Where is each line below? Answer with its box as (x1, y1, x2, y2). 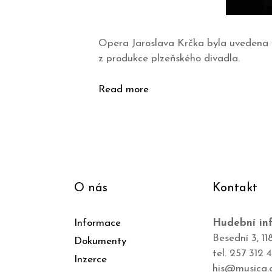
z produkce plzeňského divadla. (98, 53, 240, 64)
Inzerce (74, 254, 107, 265)
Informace (74, 217, 121, 228)
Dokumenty (74, 236, 126, 246)
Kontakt (212, 182, 257, 194)
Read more (98, 84, 149, 95)
